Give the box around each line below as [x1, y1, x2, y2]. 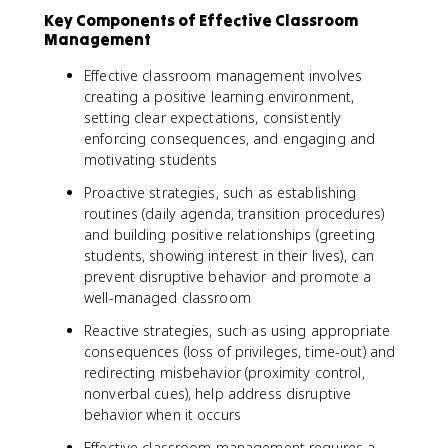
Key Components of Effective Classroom [44, 10, 358, 30]
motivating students [84, 150, 218, 169]
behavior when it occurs [84, 405, 242, 424]
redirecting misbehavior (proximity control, [84, 363, 365, 382]
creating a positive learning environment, [84, 87, 355, 106]
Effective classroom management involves [84, 66, 363, 85]
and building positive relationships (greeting [84, 225, 375, 244]
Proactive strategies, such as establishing [84, 183, 357, 202]
